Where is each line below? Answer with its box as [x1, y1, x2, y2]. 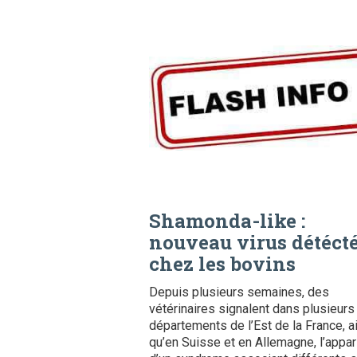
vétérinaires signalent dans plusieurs [149, 300, 355, 316]
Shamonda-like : [149, 207, 305, 233]
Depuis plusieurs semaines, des [149, 284, 329, 300]
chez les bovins [149, 250, 296, 277]
